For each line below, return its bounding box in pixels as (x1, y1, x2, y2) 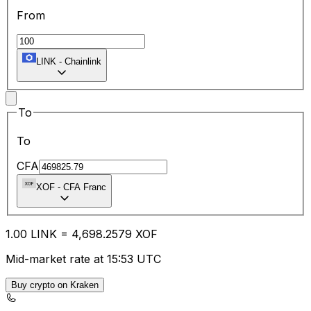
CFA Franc (63, 182, 106, 193)
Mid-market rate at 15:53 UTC (6, 252, 161, 267)
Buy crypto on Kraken (11, 280, 99, 291)
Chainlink (65, 56, 101, 67)
